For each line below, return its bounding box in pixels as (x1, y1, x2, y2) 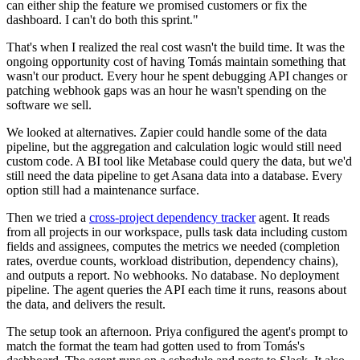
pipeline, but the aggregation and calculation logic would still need (6, 140, 342, 154)
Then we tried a (6, 211, 89, 225)
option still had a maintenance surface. (6, 183, 199, 198)
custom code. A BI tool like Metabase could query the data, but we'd (6, 154, 352, 169)
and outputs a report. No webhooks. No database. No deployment (6, 268, 339, 283)
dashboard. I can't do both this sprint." (6, 13, 198, 27)
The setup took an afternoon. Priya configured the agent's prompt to (6, 325, 348, 339)
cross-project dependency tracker (89, 211, 256, 225)
